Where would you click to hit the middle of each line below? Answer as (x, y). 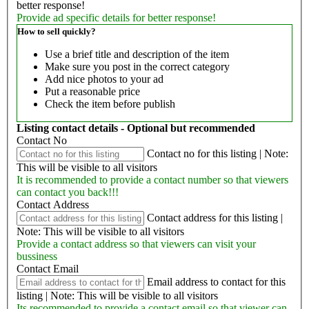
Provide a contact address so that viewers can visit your (136, 244)
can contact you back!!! (68, 192)
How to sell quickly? (57, 32)
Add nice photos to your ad (104, 79)
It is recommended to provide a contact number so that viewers (152, 180)
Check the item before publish (110, 104)
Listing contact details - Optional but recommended (136, 128)
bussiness (37, 257)
